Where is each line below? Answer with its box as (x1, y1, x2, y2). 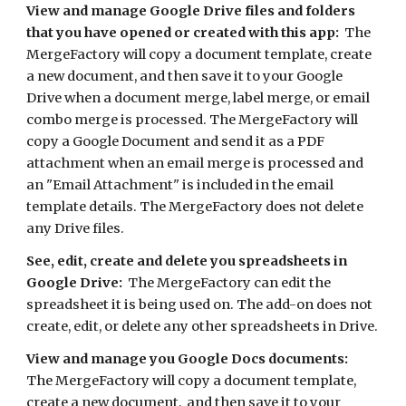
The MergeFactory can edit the (122, 275, 332, 291)
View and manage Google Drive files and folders (26, 3, 356, 19)
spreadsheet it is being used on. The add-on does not (26, 296, 373, 313)
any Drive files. (26, 220, 128, 237)
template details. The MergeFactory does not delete (26, 198, 364, 215)
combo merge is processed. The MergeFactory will (26, 111, 359, 128)
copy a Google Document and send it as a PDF (26, 133, 325, 150)
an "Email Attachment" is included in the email (26, 177, 334, 193)
